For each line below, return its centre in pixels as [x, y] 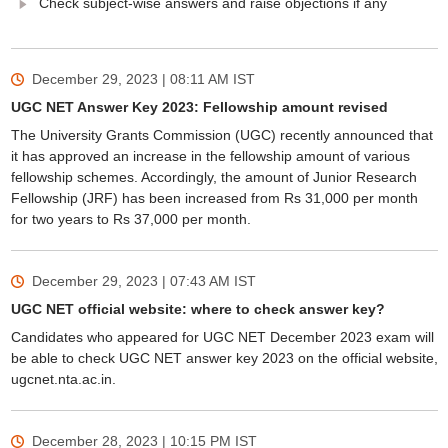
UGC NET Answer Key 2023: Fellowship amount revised [199, 107]
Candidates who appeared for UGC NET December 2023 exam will [222, 337]
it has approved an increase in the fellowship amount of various [210, 156]
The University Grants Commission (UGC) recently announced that [221, 135]
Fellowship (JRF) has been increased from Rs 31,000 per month [214, 198]
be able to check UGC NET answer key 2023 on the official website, [224, 358]
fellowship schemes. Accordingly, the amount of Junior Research [213, 177]
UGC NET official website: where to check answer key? [197, 309]
